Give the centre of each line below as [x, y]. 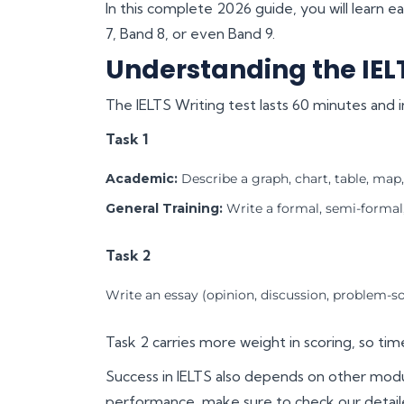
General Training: [164, 208]
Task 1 [127, 138]
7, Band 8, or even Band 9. [190, 33]
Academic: [142, 178]
